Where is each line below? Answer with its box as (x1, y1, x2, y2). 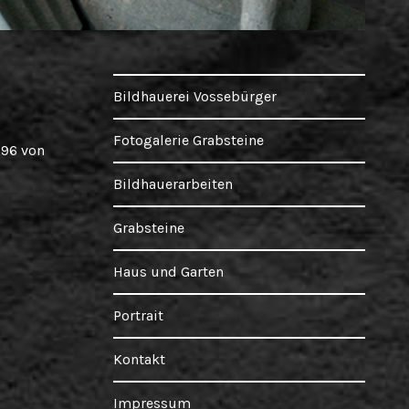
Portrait (113, 307, 163, 324)
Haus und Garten (113, 263, 224, 280)
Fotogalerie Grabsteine (113, 131, 264, 149)
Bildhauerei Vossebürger (113, 88, 277, 105)
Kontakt (113, 351, 165, 368)
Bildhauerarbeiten (113, 175, 233, 193)
